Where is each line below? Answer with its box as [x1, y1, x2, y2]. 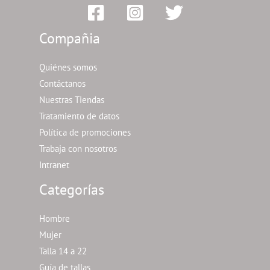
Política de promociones [39, 127, 131, 139]
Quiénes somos [39, 61, 97, 74]
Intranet [39, 159, 69, 171]
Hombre [39, 212, 70, 224]
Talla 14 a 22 [39, 245, 87, 257]
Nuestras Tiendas [39, 94, 104, 106]
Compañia [39, 29, 100, 48]
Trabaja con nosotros [39, 143, 117, 155]
